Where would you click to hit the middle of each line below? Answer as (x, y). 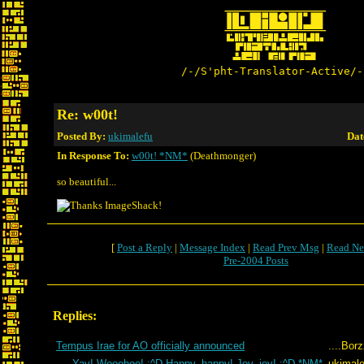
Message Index (212, 247)
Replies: (75, 316)
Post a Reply (145, 247)
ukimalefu (130, 136)
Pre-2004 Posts (256, 260)
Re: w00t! (87, 115)
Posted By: (82, 136)
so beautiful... (87, 182)
